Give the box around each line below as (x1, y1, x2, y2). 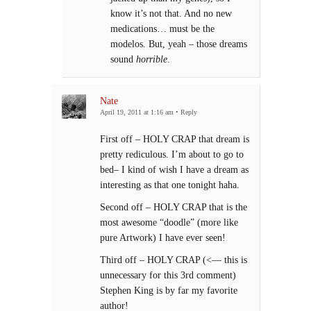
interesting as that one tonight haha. (100, 179, 239, 191)
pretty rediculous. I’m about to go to (100, 149, 244, 160)
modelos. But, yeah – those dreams (110, 38, 247, 50)
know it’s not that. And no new (110, 8, 232, 19)
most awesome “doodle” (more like (100, 217, 238, 228)
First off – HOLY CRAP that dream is (100, 133, 249, 145)
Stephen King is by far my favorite (100, 285, 237, 296)
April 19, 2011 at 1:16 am (100, 108, 174, 117)
